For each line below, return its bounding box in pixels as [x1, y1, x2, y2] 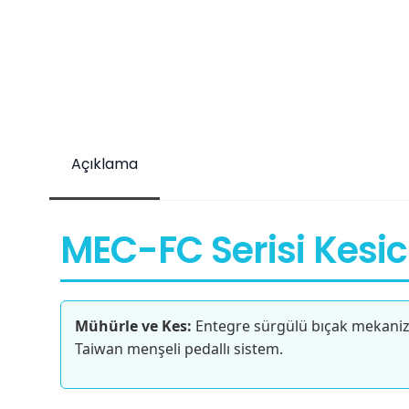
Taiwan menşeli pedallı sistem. [75, 338, 284, 359]
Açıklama [71, 152, 138, 174]
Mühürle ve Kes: [75, 315, 193, 336]
